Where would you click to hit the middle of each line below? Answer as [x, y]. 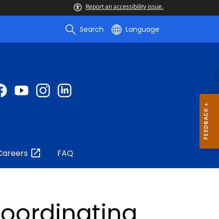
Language [142, 29]
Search [92, 29]
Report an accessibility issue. [124, 7]
